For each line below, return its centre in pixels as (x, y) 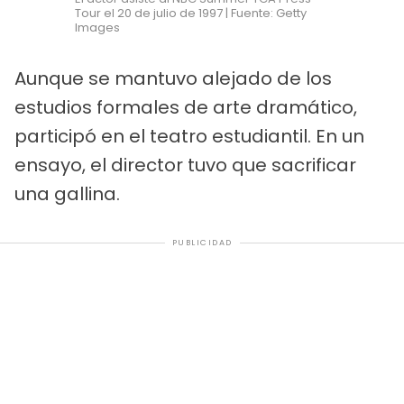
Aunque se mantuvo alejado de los (173, 79)
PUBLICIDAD (202, 243)
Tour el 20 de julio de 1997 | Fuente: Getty (191, 14)
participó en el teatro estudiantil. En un (189, 137)
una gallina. (67, 194)
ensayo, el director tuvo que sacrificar (185, 165)
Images (98, 28)
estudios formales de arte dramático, (186, 108)
